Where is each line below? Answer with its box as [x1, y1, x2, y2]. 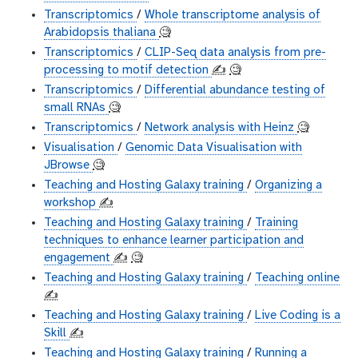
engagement [44, 252, 113, 265]
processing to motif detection [44, 64, 212, 78]
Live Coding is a [255, 309, 340, 323]
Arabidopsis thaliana [44, 26, 159, 40]
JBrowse [44, 159, 93, 173]
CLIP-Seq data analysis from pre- [145, 46, 326, 60]
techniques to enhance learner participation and [44, 234, 304, 248]
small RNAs [44, 101, 109, 115]
